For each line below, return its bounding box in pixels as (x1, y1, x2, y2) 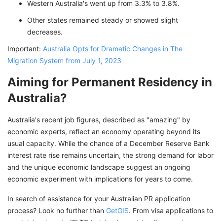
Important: (7, 44, 43, 53)
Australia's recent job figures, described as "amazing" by (7, 115, 190, 124)
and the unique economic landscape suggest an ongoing (7, 163, 190, 172)
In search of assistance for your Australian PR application (7, 194, 190, 203)
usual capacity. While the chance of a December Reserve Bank (7, 139, 210, 148)
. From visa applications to (129, 206, 213, 215)
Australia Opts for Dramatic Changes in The (43, 44, 183, 53)
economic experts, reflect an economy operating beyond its (7, 127, 200, 136)
